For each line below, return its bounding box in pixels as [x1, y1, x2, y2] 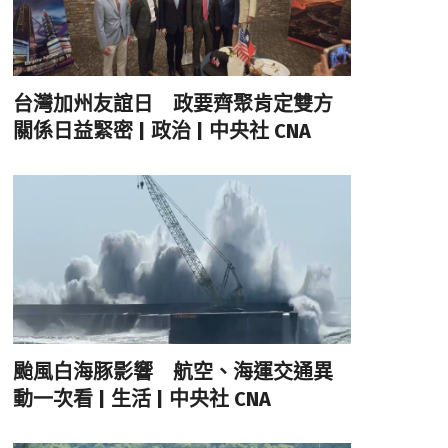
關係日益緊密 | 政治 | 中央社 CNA [12, 118, 311, 143]
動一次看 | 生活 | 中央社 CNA [12, 387, 271, 412]
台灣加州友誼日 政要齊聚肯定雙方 [12, 91, 333, 116]
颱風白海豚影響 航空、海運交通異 [12, 360, 333, 385]
